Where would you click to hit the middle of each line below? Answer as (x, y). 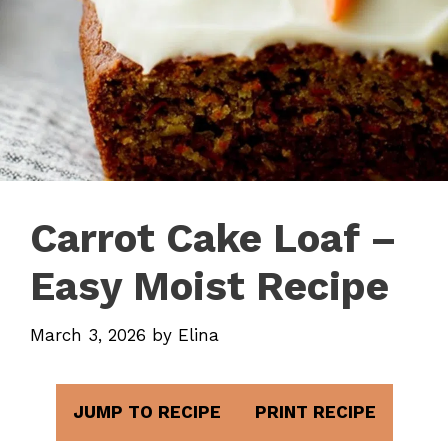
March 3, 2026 (88, 334)
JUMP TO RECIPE (146, 411)
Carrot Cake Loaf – (213, 238)
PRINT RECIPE (315, 411)
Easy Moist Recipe (209, 286)
